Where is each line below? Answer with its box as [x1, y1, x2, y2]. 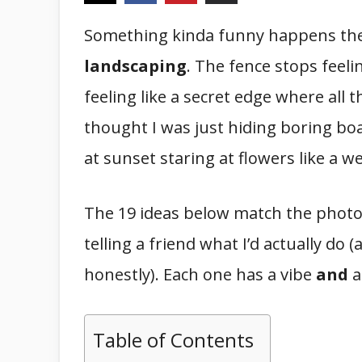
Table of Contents [93, 326, 254, 353]
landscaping [84, 55, 187, 77]
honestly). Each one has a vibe [84, 263, 316, 285]
